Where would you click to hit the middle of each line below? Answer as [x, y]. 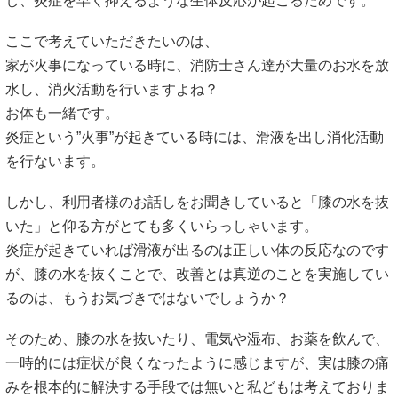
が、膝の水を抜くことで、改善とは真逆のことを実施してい [197, 275]
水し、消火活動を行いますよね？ [112, 89]
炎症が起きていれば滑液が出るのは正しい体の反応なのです [197, 251]
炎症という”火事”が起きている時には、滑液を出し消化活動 [195, 137]
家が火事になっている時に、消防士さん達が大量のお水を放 [197, 65]
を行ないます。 [55, 161]
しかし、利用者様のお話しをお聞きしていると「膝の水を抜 [197, 203]
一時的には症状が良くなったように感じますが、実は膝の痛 [197, 363]
